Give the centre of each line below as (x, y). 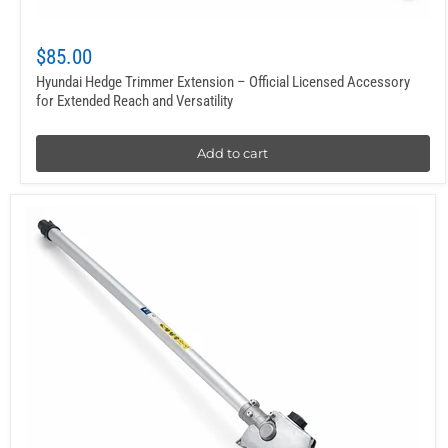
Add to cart (233, 153)
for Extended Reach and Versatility (134, 101)
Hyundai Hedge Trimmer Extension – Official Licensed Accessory (223, 82)
